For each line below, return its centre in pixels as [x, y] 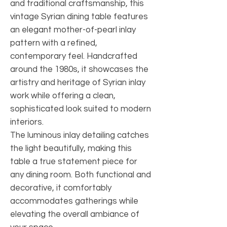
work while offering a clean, [63, 96]
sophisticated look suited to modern [81, 109]
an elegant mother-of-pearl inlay [73, 30]
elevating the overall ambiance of [75, 214]
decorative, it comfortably [61, 188]
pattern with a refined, [54, 43]
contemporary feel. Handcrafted [74, 56]
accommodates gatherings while [74, 201]
